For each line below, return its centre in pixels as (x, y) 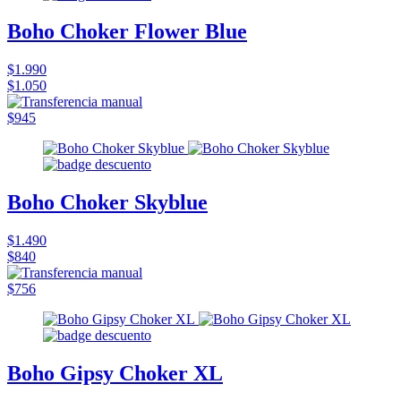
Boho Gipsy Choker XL (115, 374)
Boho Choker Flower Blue (127, 32)
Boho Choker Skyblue (107, 203)
